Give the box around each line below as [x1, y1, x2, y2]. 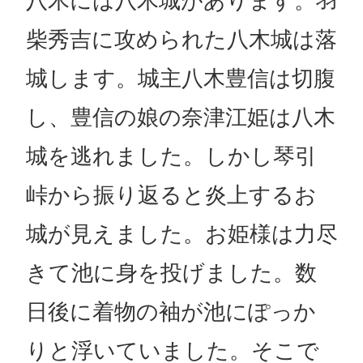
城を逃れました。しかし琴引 [25, 143, 317, 170]
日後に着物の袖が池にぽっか [25, 298, 316, 326]
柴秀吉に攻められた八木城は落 [25, 26, 337, 53]
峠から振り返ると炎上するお [25, 181, 317, 209]
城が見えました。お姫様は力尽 [25, 220, 338, 248]
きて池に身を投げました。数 [25, 259, 317, 287]
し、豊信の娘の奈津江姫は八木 [25, 104, 335, 131]
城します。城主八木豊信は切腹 [25, 65, 335, 92]
